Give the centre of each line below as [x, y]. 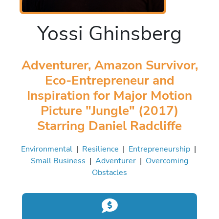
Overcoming [167, 160]
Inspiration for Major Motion [109, 95]
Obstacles [109, 172]
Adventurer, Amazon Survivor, [109, 65]
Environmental [47, 149]
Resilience [100, 149]
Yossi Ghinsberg [109, 33]
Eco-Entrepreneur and [109, 80]
